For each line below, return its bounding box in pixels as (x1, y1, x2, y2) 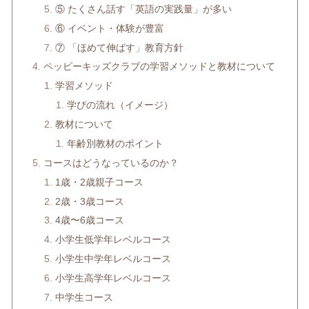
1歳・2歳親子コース (55, 176, 144, 188)
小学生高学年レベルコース (55, 272, 172, 284)
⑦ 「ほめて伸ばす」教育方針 (55, 41, 184, 53)
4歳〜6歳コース (55, 215, 125, 226)
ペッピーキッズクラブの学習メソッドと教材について (43, 61, 275, 72)
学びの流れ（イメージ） (67, 99, 174, 111)
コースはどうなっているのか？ (43, 157, 179, 168)
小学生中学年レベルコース (55, 253, 172, 265)
